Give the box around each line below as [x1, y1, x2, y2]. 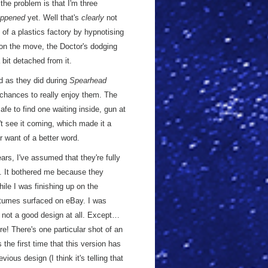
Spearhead [69, 76, 106, 85]
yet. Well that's [25, 13, 81, 22]
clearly [81, 13, 104, 22]
